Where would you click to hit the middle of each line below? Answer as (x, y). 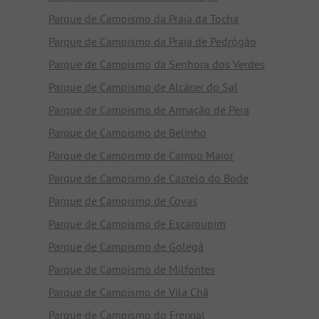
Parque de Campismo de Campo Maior (141, 155)
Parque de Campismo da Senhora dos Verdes (157, 64)
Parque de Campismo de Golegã (126, 246)
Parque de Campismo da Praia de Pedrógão (152, 41)
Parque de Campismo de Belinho (127, 132)
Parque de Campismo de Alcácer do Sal (143, 87)
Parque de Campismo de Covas (123, 200)
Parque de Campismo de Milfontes (132, 269)
